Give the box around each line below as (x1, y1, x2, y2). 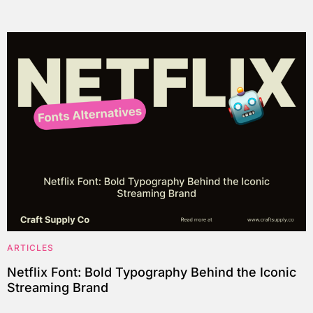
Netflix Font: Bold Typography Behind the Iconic (7, 265, 296, 280)
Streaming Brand (7, 280, 108, 296)
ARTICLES (7, 242, 54, 254)
